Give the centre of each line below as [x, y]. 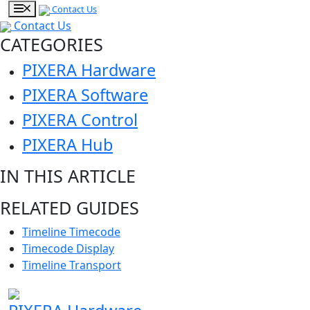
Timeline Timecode [71, 232]
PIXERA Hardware [89, 70]
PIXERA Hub [67, 145]
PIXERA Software [85, 95]
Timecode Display [68, 248]
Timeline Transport [72, 265]
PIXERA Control [80, 120]
